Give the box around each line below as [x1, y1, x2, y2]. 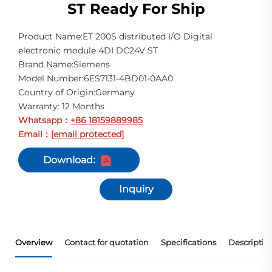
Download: [43, 154, 95, 166]
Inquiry [118, 183, 154, 195]
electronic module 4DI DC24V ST [18, 45, 158, 56]
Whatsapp [18, 115, 62, 126]
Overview [15, 237, 52, 248]
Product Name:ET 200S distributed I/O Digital [18, 31, 212, 42]
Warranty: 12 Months [18, 101, 104, 112]
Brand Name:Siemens [18, 59, 112, 70]
